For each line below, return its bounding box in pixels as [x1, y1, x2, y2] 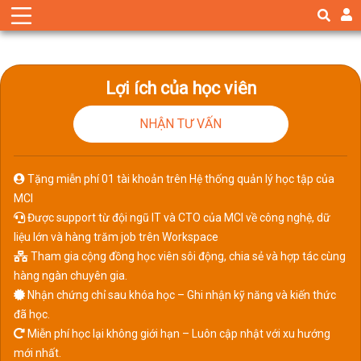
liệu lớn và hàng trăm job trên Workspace [14, 230, 218, 243]
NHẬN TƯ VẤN [139, 116, 222, 131]
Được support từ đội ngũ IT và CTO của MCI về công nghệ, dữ [25, 211, 330, 224]
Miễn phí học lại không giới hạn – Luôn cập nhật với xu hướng [25, 327, 330, 340]
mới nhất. [14, 346, 61, 359]
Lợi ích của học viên [105, 78, 256, 98]
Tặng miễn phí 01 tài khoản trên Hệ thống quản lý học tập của [25, 172, 334, 185]
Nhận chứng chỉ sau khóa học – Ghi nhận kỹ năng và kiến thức [25, 288, 336, 301]
